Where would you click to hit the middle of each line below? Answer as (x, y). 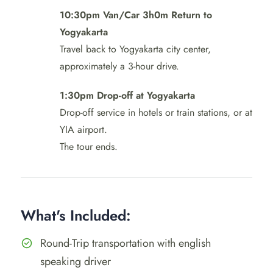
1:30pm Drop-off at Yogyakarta (127, 95)
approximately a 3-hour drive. (119, 66)
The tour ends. (89, 146)
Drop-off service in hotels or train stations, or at (156, 112)
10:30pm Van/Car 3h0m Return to (136, 15)
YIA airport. (83, 129)
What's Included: (76, 215)
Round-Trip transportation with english (126, 243)
